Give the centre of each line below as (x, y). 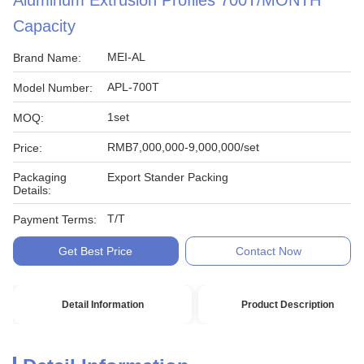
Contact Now (268, 251)
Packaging (40, 177)
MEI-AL (126, 57)
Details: (32, 190)
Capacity (44, 26)
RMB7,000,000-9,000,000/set (183, 147)
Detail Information (102, 305)
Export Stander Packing (168, 177)
